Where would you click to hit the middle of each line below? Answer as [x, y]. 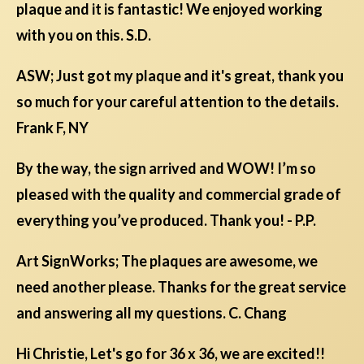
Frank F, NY [52, 128]
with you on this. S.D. [84, 35]
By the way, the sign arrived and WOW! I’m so [166, 169]
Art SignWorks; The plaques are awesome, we [167, 261]
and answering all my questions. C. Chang [152, 313]
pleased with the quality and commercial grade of [179, 195]
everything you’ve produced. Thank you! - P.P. [166, 221]
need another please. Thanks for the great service [181, 287]
